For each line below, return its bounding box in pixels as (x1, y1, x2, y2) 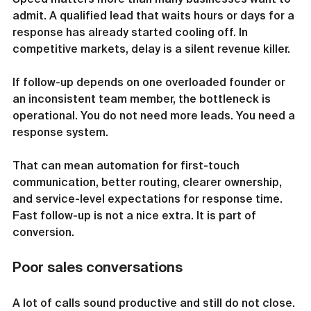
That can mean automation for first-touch (12, 159, 242, 171)
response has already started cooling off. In (12, 26, 251, 38)
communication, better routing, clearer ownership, (12, 176, 285, 188)
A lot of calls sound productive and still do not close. (12, 296, 295, 309)
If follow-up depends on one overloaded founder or (12, 76, 288, 88)
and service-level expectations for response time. (12, 192, 285, 205)
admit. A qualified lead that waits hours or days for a (12, 9, 297, 22)
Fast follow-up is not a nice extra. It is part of (12, 209, 259, 221)
